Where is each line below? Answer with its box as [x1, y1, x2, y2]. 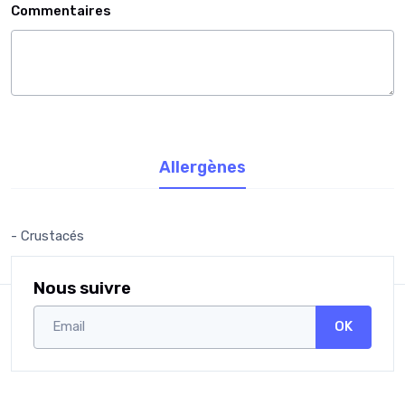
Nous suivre [33, 278, 131, 298]
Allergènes [159, 156, 246, 177]
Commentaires [11, 3, 111, 20]
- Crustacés [11, 227, 84, 244]
